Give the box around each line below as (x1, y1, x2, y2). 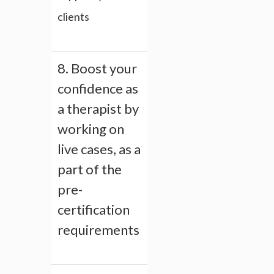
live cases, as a (57, 141, 141, 158)
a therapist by (57, 100, 139, 117)
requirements (57, 221, 139, 239)
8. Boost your (57, 60, 137, 77)
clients (57, 10, 89, 24)
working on (57, 120, 124, 138)
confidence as (57, 80, 138, 97)
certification (57, 201, 130, 218)
